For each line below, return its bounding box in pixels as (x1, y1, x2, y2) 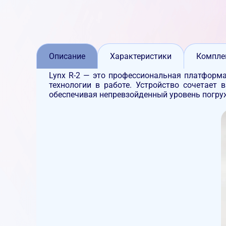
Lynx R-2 (49, 71, 80, 80)
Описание (49, 51, 85, 61)
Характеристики (110, 51, 172, 61)
